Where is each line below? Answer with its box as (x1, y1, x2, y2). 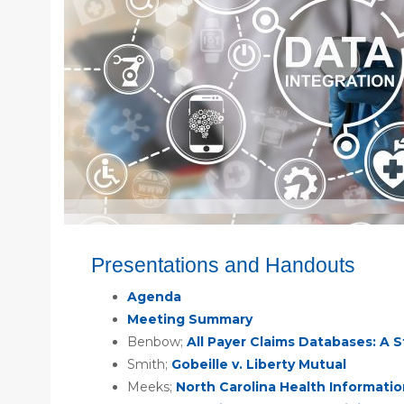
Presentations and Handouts (91, 252, 355, 277)
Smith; (127, 355, 171, 372)
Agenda (127, 288, 181, 305)
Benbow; (127, 333, 187, 350)
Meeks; (127, 378, 176, 395)
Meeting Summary (127, 310, 252, 327)
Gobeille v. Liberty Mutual (171, 355, 346, 372)
